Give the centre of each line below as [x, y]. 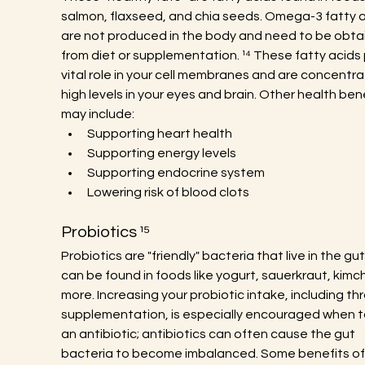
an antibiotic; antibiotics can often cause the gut [209, 334]
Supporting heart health [159, 134]
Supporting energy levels [161, 153]
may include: [97, 114]
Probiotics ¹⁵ [105, 232]
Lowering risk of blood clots [168, 192]
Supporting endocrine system [176, 173]
